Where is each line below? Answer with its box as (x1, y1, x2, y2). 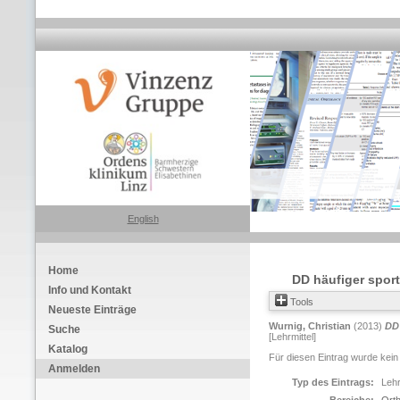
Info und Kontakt (48, 284, 131, 296)
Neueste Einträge (48, 304, 137, 316)
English (127, 213, 159, 224)
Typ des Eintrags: (292, 377, 374, 387)
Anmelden (48, 362, 100, 375)
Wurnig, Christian (269, 321, 351, 331)
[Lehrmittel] (269, 331, 316, 342)
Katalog (48, 343, 87, 355)
